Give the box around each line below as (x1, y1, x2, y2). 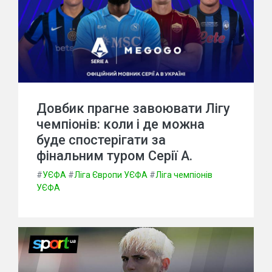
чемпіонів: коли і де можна (36, 117, 205, 132)
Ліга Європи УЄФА (74, 170, 148, 180)
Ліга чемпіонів (155, 170, 212, 180)
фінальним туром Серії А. (36, 148, 192, 163)
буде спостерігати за (36, 132, 166, 148)
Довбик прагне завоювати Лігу (36, 101, 230, 116)
